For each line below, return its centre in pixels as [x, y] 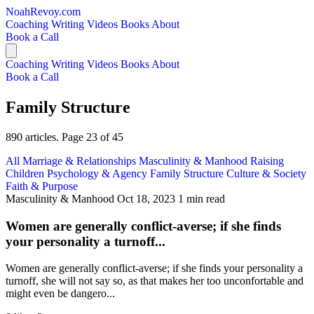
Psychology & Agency [98, 173]
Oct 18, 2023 [146, 198]
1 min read [202, 198]
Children [26, 173]
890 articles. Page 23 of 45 [64, 137]
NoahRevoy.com [43, 12]
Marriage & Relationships [81, 161]
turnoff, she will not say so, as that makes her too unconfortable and [155, 281]
